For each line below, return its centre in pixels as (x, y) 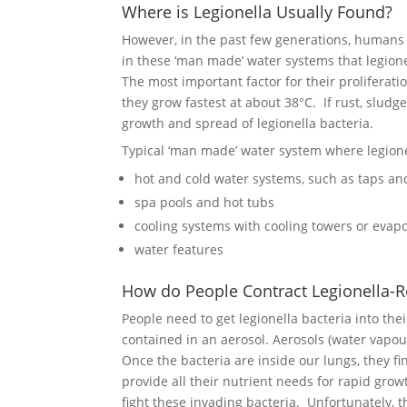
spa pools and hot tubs (205, 202)
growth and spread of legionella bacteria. (248, 123)
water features (179, 249)
